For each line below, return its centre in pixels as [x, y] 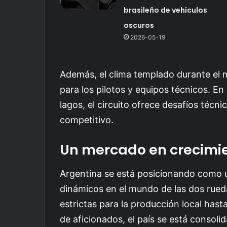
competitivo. [87, 120]
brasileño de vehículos [165, 10]
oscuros [139, 25]
